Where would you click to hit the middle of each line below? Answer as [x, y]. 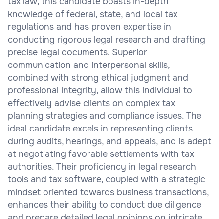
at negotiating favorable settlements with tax [101, 154]
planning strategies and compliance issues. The [105, 116]
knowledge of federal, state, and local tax [93, 14]
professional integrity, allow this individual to [100, 90]
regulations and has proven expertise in [89, 27]
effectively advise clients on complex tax [91, 103]
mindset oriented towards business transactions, [108, 192]
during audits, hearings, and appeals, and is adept [109, 141]
